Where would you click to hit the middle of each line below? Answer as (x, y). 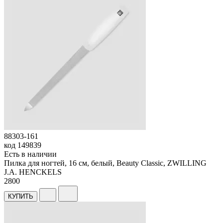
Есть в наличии (30, 154)
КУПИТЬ (21, 196)
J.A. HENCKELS (33, 172)
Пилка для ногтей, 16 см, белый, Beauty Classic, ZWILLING (105, 163)
